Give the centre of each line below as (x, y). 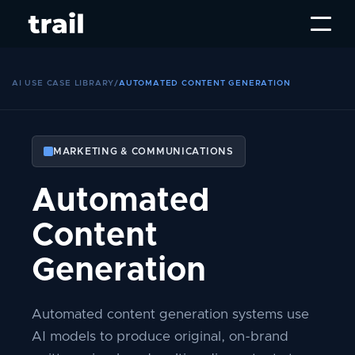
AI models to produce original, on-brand (160, 336)
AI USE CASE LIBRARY (63, 83)
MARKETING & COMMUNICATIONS (143, 151)
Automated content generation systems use (170, 314)
